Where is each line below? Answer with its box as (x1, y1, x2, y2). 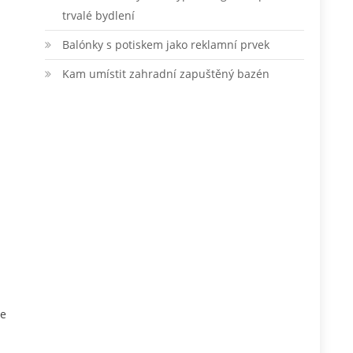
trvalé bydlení (61, 8, 135, 23)
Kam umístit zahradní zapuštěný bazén (61, 66, 269, 81)
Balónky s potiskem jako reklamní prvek (61, 37, 269, 52)
